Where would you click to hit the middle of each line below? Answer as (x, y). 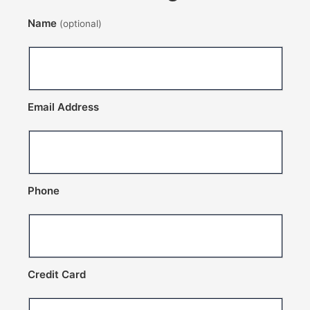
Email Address (64, 107)
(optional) (81, 23)
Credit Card (57, 274)
